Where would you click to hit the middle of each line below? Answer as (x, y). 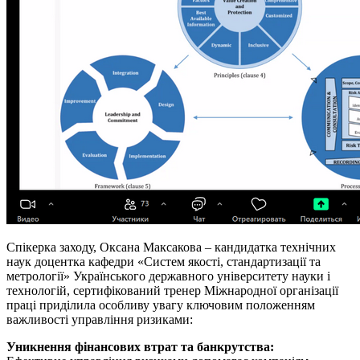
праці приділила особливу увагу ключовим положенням (161, 305)
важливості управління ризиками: (100, 319)
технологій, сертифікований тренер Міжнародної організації (172, 290)
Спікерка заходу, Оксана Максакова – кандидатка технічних (171, 247)
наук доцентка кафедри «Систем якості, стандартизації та (164, 261)
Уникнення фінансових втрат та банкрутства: (140, 346)
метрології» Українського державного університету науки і (168, 276)
